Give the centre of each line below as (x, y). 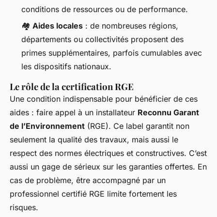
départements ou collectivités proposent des (102, 39)
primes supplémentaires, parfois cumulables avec (112, 53)
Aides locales (58, 26)
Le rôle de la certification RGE (72, 87)
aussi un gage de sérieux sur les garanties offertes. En (108, 167)
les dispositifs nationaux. (66, 67)
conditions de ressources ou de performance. (105, 9)
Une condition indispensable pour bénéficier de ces (104, 99)
